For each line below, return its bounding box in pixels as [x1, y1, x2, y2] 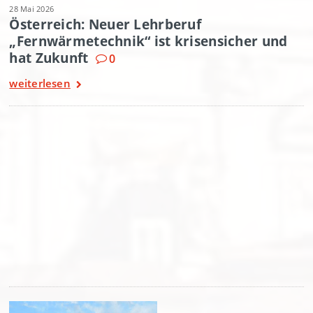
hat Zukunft [9, 49, 89, 67]
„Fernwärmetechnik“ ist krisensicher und [9, 32, 288, 50]
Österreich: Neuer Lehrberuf [9, 15, 202, 34]
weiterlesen [9, 76, 71, 91]
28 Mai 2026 [9, 3, 54, 15]
